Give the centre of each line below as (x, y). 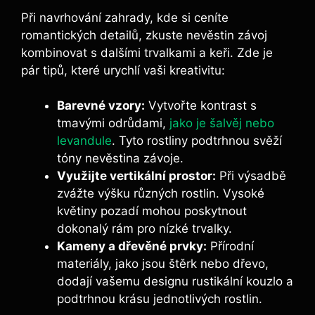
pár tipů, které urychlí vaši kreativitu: (123, 70)
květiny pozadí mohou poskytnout (152, 211)
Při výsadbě (251, 176)
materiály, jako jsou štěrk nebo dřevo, (163, 264)
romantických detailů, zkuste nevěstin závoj (144, 35)
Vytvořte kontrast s (201, 106)
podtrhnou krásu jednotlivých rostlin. (160, 299)
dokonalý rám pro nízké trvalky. (144, 229)
